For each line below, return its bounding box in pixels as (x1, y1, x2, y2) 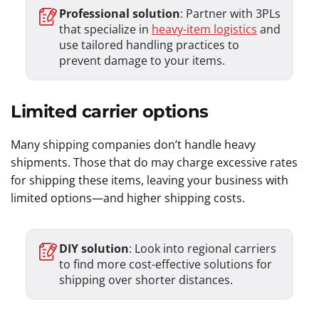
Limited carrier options (11, 101, 214, 122)
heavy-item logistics (151, 21, 257, 37)
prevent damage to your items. (58, 53, 228, 68)
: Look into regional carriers (128, 241, 276, 256)
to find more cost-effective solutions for (58, 256, 272, 272)
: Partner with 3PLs (179, 6, 281, 21)
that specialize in (58, 21, 152, 37)
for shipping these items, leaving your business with (11, 172, 288, 188)
